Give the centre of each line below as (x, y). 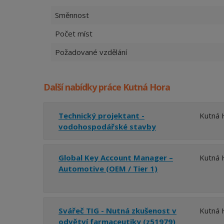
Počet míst (74, 33)
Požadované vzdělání (91, 52)
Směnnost (72, 15)
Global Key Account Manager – (116, 157)
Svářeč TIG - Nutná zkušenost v (117, 210)
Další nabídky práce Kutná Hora (107, 87)
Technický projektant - (101, 115)
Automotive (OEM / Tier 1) (108, 168)
